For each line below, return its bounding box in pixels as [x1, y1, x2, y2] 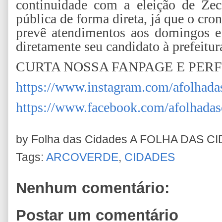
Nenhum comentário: [16, 179, 169, 197]
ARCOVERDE [46, 151, 118, 164]
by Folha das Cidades [16, 133, 130, 146]
